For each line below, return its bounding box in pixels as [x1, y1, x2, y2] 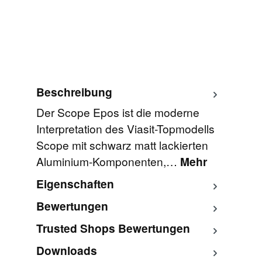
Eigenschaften [36, 175, 114, 192]
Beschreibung [36, 84, 112, 101]
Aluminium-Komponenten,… [36, 153, 180, 169]
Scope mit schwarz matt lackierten [36, 136, 208, 153]
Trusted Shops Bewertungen [36, 219, 190, 236]
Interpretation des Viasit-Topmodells [36, 120, 215, 136]
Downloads [36, 242, 97, 258]
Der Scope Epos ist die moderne [36, 104, 199, 120]
